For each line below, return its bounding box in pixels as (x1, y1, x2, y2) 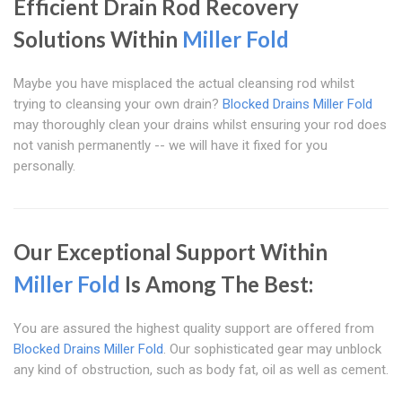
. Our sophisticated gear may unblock (163, 341, 381, 358)
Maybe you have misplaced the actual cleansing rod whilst (13, 75, 354, 92)
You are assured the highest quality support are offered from (13, 320, 374, 337)
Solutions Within (13, 26, 182, 53)
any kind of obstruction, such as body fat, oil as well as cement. (13, 362, 389, 379)
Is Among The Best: (120, 271, 313, 298)
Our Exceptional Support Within (13, 239, 328, 266)
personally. (13, 158, 75, 175)
